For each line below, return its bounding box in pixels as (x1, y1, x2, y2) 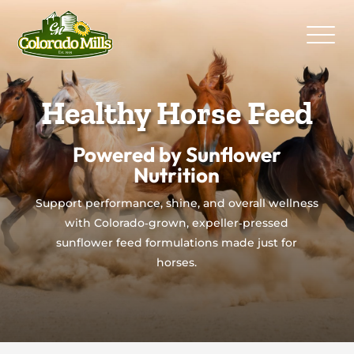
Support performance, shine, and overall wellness (35, 195, 318, 210)
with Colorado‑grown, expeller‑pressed (65, 215, 289, 230)
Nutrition (134, 161, 220, 188)
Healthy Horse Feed (40, 93, 313, 132)
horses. (156, 254, 198, 269)
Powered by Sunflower (72, 141, 281, 168)
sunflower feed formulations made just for (56, 235, 298, 250)
